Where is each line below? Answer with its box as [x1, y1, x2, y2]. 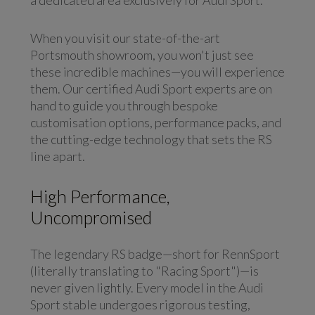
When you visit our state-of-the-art [30, 30, 220, 46]
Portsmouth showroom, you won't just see [30, 47, 254, 63]
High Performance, [30, 186, 170, 207]
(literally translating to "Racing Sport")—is [30, 263, 259, 278]
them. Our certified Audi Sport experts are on [30, 81, 272, 96]
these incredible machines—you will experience [30, 64, 285, 79]
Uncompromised [30, 207, 152, 228]
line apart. [30, 148, 85, 164]
